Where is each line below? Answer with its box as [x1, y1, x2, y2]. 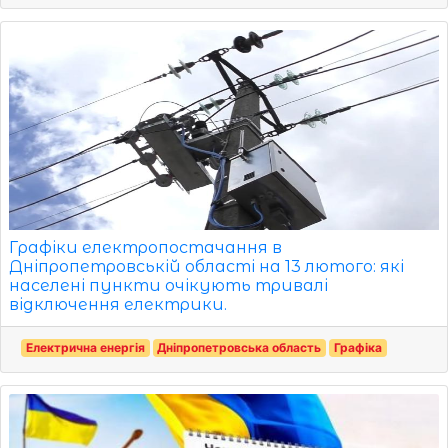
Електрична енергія [25, 339, 145, 355]
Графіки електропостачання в [9, 237, 282, 257]
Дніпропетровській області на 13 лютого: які [9, 256, 404, 276]
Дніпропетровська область [157, 339, 322, 355]
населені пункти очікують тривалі [9, 275, 328, 295]
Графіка [333, 339, 382, 355]
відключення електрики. [9, 294, 227, 314]
